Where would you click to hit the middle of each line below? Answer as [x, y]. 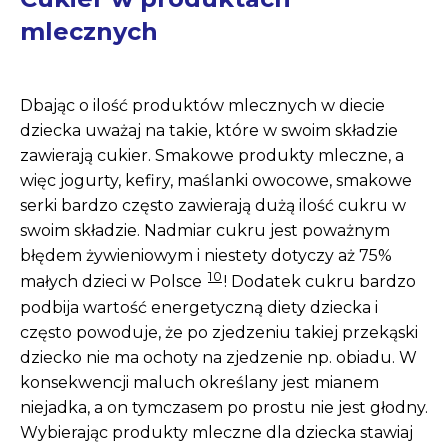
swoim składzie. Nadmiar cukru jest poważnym [205, 231]
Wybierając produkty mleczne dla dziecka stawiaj [216, 432]
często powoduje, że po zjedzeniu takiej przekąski [219, 332]
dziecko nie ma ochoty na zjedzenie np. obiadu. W [218, 357]
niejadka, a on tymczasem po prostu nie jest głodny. [224, 407]
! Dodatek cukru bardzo [320, 282]
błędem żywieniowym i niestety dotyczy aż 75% [206, 256]
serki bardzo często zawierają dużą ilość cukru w [213, 206]
